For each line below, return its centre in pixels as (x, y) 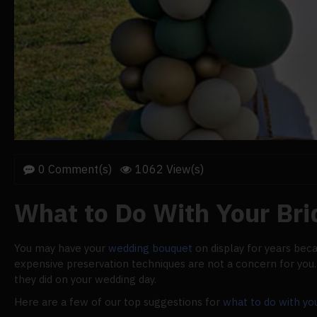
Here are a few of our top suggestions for (119, 302)
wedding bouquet (150, 248)
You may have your (61, 248)
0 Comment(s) (75, 169)
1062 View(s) (169, 169)
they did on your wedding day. (85, 279)
